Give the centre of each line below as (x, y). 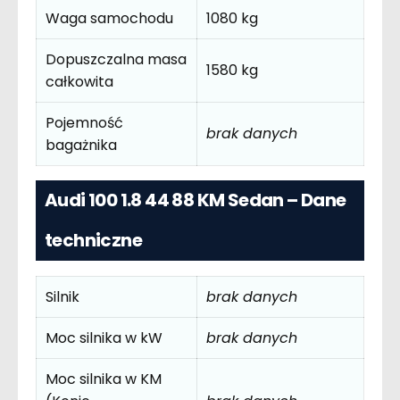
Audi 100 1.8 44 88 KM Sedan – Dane (196, 200)
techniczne (94, 241)
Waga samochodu (109, 18)
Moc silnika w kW (104, 337)
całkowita (79, 81)
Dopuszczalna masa (116, 59)
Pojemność (84, 122)
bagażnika (81, 145)
